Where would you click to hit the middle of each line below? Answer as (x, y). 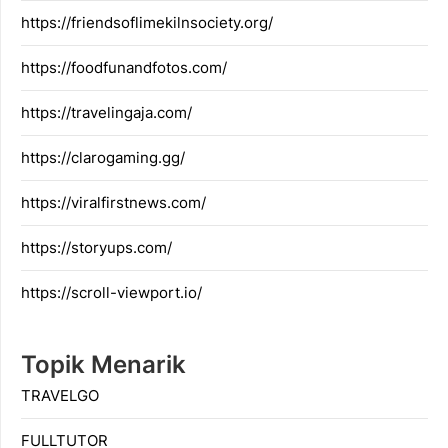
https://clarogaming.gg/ (103, 157)
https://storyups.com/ (96, 247)
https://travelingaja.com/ (106, 112)
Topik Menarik (103, 364)
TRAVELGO (60, 395)
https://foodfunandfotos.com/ (124, 67)
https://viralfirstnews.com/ (113, 202)
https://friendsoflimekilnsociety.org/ (147, 22)
